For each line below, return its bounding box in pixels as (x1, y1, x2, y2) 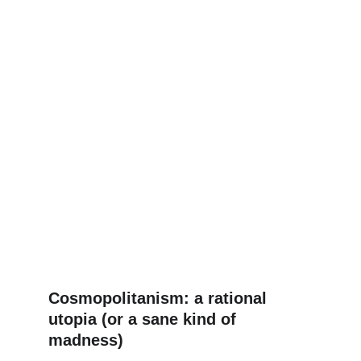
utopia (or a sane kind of (48, 310, 241, 328)
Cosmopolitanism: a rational (48, 289, 272, 307)
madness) (48, 331, 123, 349)
